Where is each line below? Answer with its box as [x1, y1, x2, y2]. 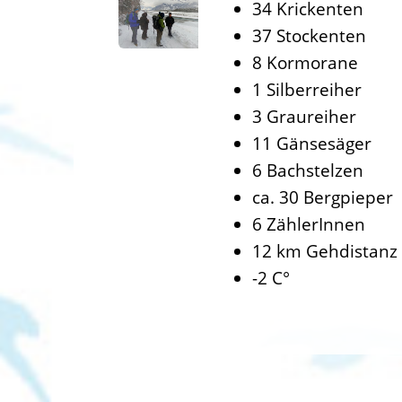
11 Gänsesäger [252, 131, 371, 155]
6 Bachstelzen [252, 158, 363, 182]
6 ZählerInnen [252, 212, 365, 236]
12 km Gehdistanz [252, 239, 398, 263]
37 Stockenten [252, 23, 366, 48]
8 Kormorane [252, 50, 358, 74]
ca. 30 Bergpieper [252, 185, 393, 209]
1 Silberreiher [252, 77, 362, 101]
